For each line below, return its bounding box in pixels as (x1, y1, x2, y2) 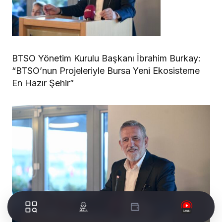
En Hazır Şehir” (12, 78, 74, 89)
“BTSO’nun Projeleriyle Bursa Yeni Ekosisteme (12, 65, 200, 76)
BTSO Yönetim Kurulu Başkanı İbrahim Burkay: (12, 53, 201, 64)
